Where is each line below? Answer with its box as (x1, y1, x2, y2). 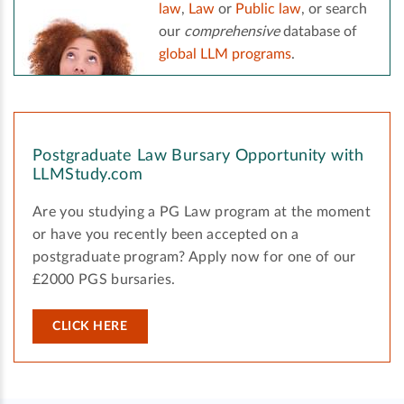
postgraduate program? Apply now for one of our (32, 250, 356, 265)
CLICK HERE (52, 320, 128, 334)
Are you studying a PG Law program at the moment (32, 205, 372, 220)
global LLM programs (159, 47, 291, 62)
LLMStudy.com (32, 167, 143, 184)
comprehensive (184, 24, 280, 40)
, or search (301, 2, 367, 17)
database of (280, 24, 357, 40)
